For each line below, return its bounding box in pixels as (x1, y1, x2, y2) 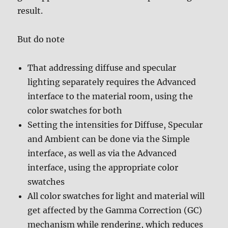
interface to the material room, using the (27, 91, 193, 101)
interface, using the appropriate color (27, 162, 179, 173)
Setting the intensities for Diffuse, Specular (27, 120, 203, 130)
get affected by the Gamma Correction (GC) (27, 205, 203, 215)
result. (17, 6, 43, 16)
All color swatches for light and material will (27, 191, 205, 201)
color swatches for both (27, 105, 123, 116)
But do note (17, 34, 65, 44)
